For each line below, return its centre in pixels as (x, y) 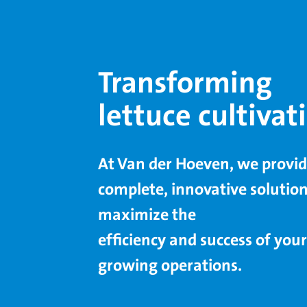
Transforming (185, 83)
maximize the (148, 215)
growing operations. (170, 266)
